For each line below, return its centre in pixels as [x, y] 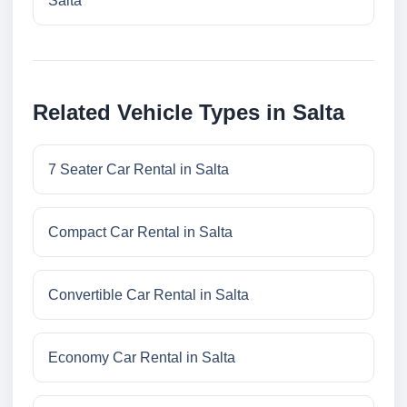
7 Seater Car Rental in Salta [139, 170]
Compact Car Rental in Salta [140, 233]
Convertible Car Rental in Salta [149, 295]
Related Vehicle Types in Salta [189, 113]
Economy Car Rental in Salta [142, 358]
